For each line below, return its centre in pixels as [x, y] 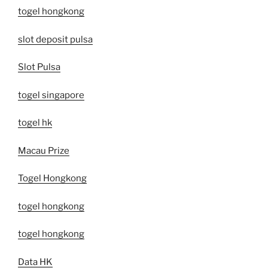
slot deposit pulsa [55, 39]
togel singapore [51, 95]
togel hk [35, 123]
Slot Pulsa [39, 67]
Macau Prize [44, 150]
